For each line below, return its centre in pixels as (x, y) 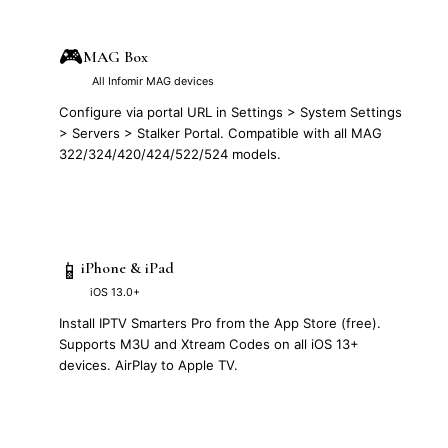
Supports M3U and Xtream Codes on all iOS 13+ (209, 343)
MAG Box (115, 56)
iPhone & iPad (127, 267)
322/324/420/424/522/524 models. (170, 153)
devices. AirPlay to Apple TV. (148, 364)
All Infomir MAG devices (153, 80)
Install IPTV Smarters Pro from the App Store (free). (220, 322)
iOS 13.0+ (115, 291)
